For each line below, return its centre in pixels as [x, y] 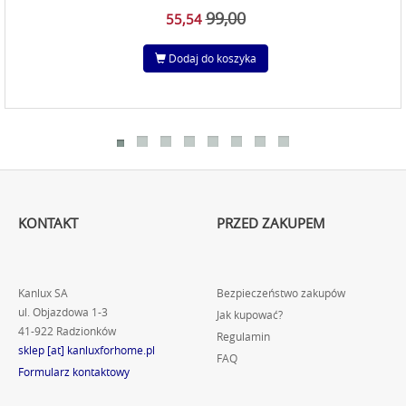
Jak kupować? [250, 315]
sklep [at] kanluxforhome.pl [87, 350]
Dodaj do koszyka [211, 58]
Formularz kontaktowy [74, 372]
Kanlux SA [43, 293]
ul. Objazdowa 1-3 [63, 312]
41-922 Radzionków [67, 331]
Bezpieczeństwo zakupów [281, 293]
